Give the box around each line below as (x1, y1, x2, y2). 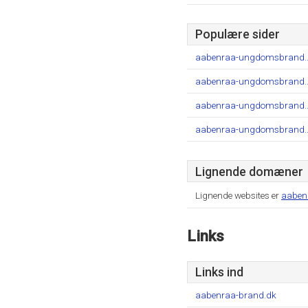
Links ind (195, 265, 243, 279)
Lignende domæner (195, 165, 303, 179)
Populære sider (195, 27, 280, 41)
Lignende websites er (195, 190, 281, 201)
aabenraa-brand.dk (195, 289, 276, 300)
